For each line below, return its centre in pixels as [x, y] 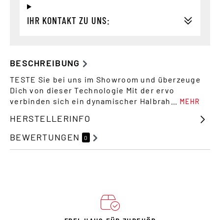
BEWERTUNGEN [45, 137]
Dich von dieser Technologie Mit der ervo [92, 90]
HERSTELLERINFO [50, 119]
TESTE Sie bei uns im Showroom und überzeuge [106, 80]
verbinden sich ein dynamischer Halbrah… [95, 101]
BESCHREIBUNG [45, 63]
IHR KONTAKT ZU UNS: [69, 20]
